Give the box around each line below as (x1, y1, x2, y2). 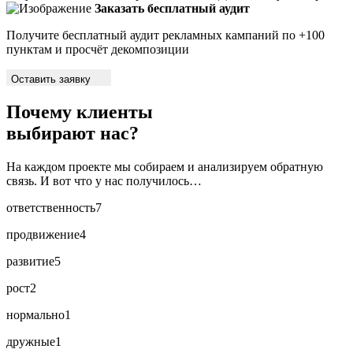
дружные (6, 334, 55, 348)
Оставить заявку (11, 73, 94, 85)
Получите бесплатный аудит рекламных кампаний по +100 (6, 28, 325, 42)
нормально (6, 307, 65, 321)
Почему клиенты (6, 101, 153, 122)
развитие (6, 254, 54, 268)
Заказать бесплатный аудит (95, 2, 250, 15)
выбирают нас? (6, 122, 139, 143)
